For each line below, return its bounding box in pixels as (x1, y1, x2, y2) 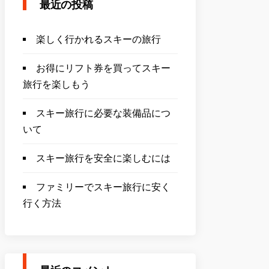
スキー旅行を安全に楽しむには (36, 153, 171, 164)
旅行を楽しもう (23, 79, 90, 90)
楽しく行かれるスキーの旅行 (36, 34, 161, 45)
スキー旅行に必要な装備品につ (36, 107, 171, 119)
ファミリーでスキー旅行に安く (36, 181, 171, 193)
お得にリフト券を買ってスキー (36, 62, 171, 74)
